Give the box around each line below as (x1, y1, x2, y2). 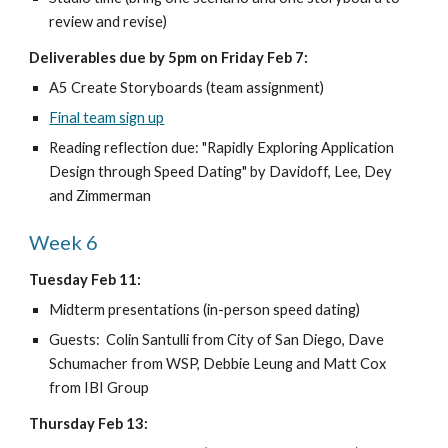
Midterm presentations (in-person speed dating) (49, 301, 361, 318)
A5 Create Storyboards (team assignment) (49, 79, 325, 96)
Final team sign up (49, 109, 165, 126)
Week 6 (29, 230, 99, 254)
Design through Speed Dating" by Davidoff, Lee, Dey (49, 163, 393, 180)
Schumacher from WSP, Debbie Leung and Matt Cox (49, 355, 387, 372)
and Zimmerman (49, 187, 152, 204)
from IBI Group (49, 379, 150, 396)
